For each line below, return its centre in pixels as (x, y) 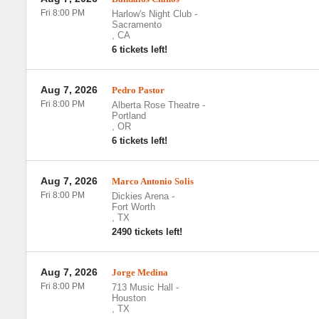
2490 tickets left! (147, 232)
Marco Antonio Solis (152, 181)
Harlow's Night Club (151, 14)
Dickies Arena (140, 196)
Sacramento (136, 25)
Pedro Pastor (138, 90)
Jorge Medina (140, 272)
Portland (129, 116)
